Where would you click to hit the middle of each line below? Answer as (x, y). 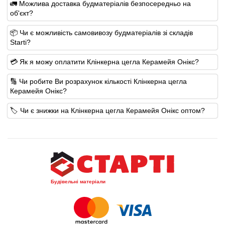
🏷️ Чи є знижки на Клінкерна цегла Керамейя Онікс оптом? (107, 110)
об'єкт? (22, 13)
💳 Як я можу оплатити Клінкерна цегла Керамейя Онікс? (104, 62)
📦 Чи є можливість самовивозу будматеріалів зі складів (101, 32)
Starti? (20, 42)
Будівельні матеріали (78, 181)
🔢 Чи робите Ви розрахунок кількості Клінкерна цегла (98, 81)
